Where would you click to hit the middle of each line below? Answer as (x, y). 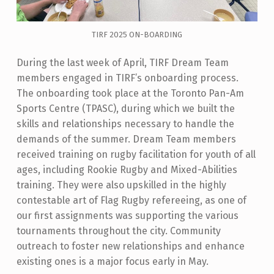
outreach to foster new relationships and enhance (130, 246)
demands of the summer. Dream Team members (126, 139)
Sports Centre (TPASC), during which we (105, 109)
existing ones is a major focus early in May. (112, 262)
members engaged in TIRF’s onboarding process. (128, 78)
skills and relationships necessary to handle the (125, 124)
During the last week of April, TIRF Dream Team (122, 63)
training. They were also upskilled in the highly (121, 185)
